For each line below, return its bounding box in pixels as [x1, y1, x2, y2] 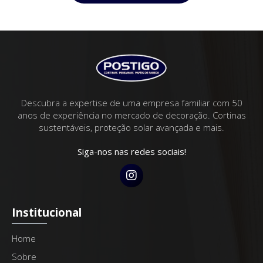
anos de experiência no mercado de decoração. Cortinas [17, 109, 246, 121]
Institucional [12, 204, 82, 220]
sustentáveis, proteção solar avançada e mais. [39, 121, 224, 133]
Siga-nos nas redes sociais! [77, 145, 186, 157]
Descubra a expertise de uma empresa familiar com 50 [21, 96, 242, 109]
